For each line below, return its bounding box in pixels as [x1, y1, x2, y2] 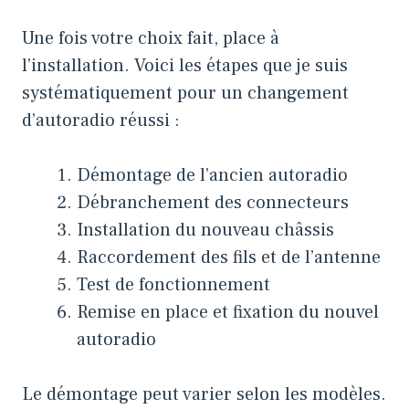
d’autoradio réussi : [22, 108, 180, 132]
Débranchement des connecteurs [77, 190, 349, 215]
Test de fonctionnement [77, 272, 270, 297]
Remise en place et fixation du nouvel [77, 299, 379, 324]
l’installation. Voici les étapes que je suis [22, 53, 348, 78]
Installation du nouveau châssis [77, 217, 334, 242]
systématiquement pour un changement [22, 80, 349, 105]
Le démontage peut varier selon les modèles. [22, 382, 386, 406]
